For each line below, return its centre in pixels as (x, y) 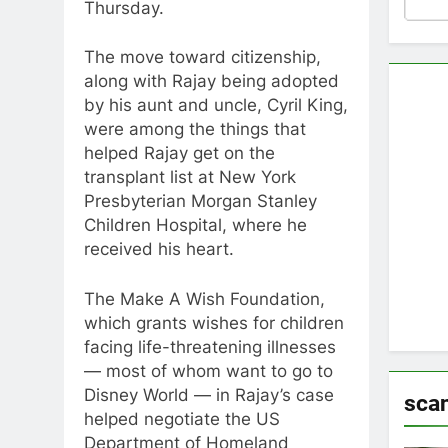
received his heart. (159, 249)
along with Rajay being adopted (211, 81)
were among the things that (195, 129)
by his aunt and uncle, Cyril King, (216, 105)
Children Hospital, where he (195, 225)
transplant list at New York (190, 177)
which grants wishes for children (214, 322)
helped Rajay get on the (179, 153)
